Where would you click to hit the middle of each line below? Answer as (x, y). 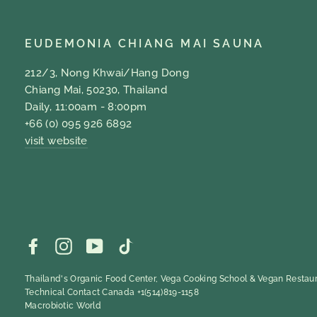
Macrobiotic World (63, 306)
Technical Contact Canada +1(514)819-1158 (112, 293)
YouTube (128, 245)
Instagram (102, 245)
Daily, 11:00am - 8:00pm (86, 107)
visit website (56, 141)
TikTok (152, 245)
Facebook (70, 245)
